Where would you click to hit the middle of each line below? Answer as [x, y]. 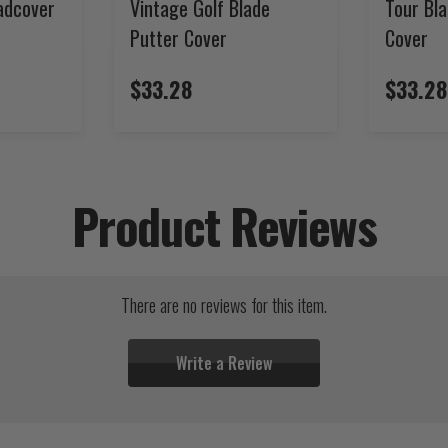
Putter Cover [178, 37]
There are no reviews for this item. [224, 304]
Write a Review [224, 362]
